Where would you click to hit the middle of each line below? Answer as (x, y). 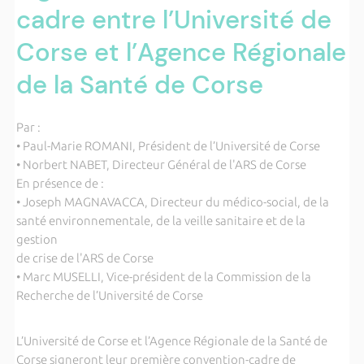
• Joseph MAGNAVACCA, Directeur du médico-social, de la (172, 201)
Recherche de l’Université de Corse (109, 295)
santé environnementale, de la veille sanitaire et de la (160, 220)
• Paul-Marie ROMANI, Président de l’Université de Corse (168, 145)
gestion (37, 239)
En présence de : (60, 183)
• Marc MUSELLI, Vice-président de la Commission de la (163, 276)
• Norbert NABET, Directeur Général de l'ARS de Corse (161, 164)
